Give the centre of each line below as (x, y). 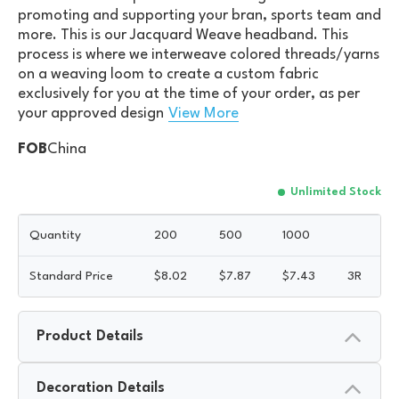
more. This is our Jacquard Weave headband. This (183, 35)
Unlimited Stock (336, 191)
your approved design (91, 113)
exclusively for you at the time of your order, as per (189, 94)
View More (204, 113)
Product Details (90, 336)
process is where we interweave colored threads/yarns (199, 54)
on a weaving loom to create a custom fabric (168, 74)
